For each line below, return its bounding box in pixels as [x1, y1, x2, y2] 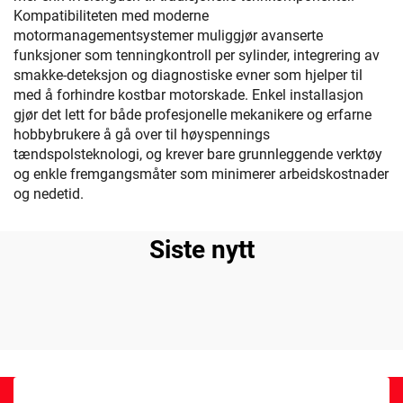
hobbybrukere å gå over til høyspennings [13, 126, 270, 143]
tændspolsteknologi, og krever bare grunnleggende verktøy [13, 146, 382, 163]
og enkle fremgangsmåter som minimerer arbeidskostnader [13, 166, 389, 183]
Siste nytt [148, 235, 255, 264]
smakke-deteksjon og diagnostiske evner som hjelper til [13, 67, 363, 84]
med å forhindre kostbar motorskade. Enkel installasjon [13, 86, 363, 103]
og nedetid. [13, 185, 84, 202]
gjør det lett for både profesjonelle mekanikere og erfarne [13, 106, 372, 123]
